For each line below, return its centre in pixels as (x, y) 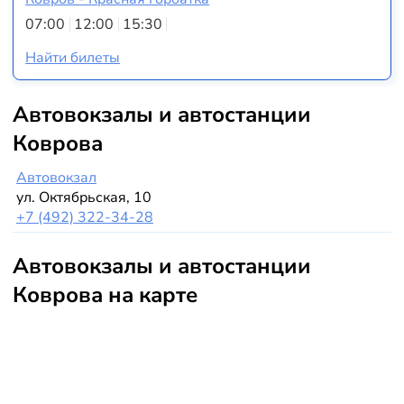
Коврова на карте (105, 294)
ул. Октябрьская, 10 (84, 198)
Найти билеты (73, 57)
